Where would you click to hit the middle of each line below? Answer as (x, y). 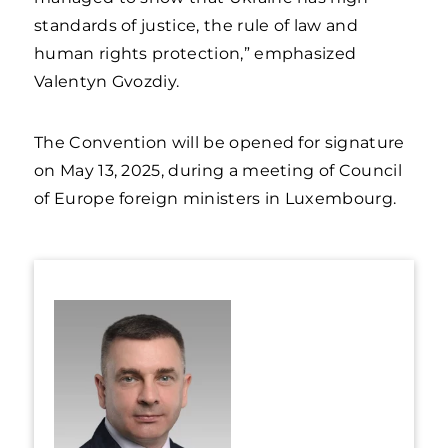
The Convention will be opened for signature (219, 142)
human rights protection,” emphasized (195, 53)
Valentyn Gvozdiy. (107, 81)
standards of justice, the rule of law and (196, 25)
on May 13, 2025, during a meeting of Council (218, 170)
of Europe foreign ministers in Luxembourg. (215, 198)
